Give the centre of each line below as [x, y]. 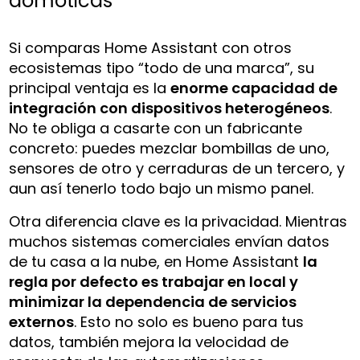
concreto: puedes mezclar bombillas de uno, [170, 148]
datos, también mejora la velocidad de [149, 342]
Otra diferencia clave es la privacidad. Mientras [178, 221]
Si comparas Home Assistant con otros [151, 47]
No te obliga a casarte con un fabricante [156, 128]
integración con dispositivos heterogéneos [170, 108]
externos [42, 321]
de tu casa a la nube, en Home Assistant [156, 261]
